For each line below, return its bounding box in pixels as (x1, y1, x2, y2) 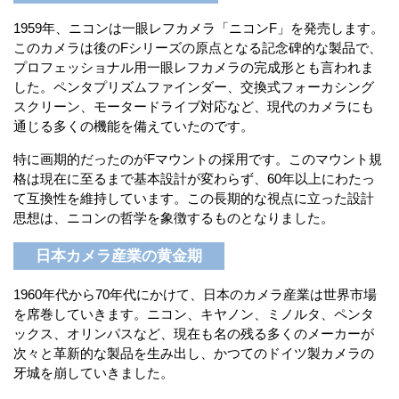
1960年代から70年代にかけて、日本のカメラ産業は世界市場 (13, 287, 377, 303)
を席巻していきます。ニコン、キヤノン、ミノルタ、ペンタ (13, 306, 374, 322)
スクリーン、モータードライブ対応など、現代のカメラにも (13, 98, 374, 114)
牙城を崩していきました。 (13, 365, 174, 381)
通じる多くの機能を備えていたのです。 (13, 118, 254, 134)
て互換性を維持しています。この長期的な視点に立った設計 (13, 190, 374, 206)
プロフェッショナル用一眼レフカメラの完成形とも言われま (13, 59, 374, 75)
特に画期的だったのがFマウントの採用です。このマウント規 (13, 151, 382, 167)
